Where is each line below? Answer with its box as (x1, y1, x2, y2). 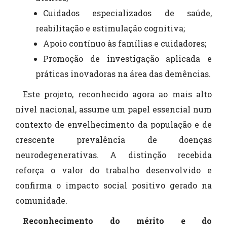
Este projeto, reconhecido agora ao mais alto (23, 88, 212, 99)
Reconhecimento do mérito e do (23, 215, 212, 226)
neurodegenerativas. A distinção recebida (15, 149, 212, 160)
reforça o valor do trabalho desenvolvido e (15, 164, 212, 175)
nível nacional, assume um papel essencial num (15, 103, 212, 115)
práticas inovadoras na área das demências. (35, 68, 211, 79)
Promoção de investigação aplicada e (43, 53, 212, 64)
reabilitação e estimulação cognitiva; (35, 22, 185, 33)
